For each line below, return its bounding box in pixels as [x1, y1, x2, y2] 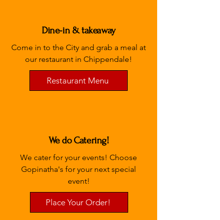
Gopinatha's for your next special [21, 165, 136, 174]
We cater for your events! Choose [20, 153, 137, 162]
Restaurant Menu [47, 76, 109, 85]
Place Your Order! [46, 197, 110, 207]
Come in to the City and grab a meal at [11, 43, 146, 52]
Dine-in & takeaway [42, 25, 115, 36]
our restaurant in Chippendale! [25, 55, 132, 64]
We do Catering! [48, 135, 109, 146]
